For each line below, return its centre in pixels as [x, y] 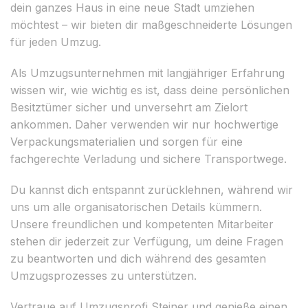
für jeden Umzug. [56, 42]
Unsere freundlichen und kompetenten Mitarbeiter [142, 224]
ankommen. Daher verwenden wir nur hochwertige [144, 124]
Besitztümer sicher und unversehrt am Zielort [129, 107]
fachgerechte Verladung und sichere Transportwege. [148, 158]
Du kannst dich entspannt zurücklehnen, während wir [152, 189]
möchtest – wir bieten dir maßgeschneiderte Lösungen [151, 24]
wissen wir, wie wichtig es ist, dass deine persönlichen [150, 90]
